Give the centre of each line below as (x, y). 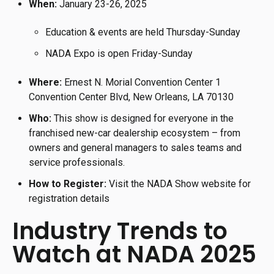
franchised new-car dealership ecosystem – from (135, 133)
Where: (46, 82)
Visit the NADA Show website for (179, 184)
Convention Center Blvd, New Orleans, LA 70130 (131, 97)
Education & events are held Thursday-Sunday (143, 32)
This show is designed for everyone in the (143, 118)
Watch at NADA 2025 (134, 254)
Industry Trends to (120, 231)
